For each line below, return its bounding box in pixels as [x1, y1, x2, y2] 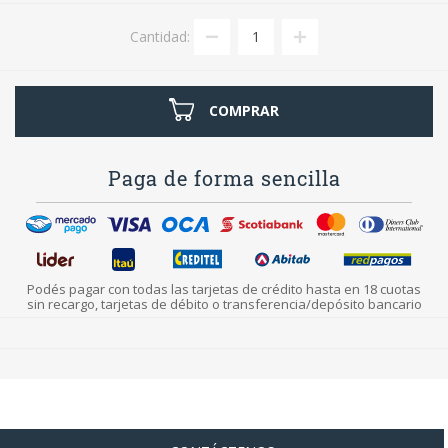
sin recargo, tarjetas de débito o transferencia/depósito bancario [26, 295, 422, 314]
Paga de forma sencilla [107, 165, 341, 192]
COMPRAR [209, 100, 280, 120]
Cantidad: [130, 26, 190, 46]
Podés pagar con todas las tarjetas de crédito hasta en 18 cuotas [27, 280, 421, 299]
